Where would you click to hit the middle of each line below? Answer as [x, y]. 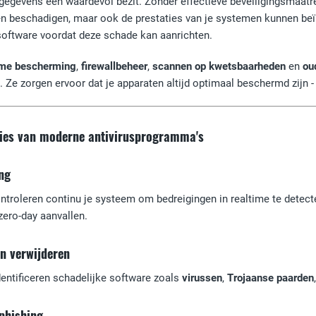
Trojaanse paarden [271, 278]
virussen [202, 278]
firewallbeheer [114, 66]
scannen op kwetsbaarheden [219, 66]
